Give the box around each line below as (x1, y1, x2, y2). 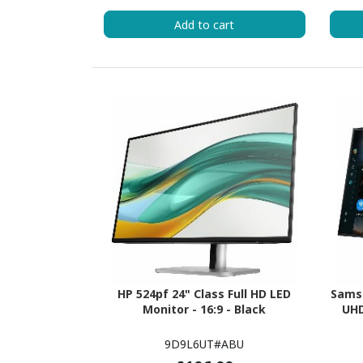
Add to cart (174, 16, 235, 32)
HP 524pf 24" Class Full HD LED (117, 286, 292, 302)
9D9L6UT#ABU (164, 335, 245, 352)
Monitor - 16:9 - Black (143, 301, 267, 318)
